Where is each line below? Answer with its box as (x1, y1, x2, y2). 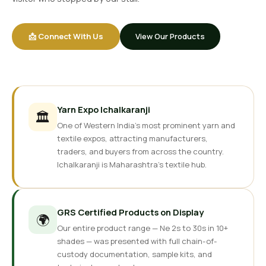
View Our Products (135, 31, 205, 42)
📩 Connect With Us (28, 31, 103, 42)
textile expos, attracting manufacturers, (57, 133, 208, 144)
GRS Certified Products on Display (57, 206, 204, 218)
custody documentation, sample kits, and (57, 249, 212, 259)
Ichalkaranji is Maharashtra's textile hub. (57, 159, 207, 170)
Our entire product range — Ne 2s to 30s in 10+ (57, 223, 228, 233)
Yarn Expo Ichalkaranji (57, 103, 150, 115)
